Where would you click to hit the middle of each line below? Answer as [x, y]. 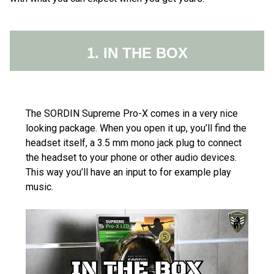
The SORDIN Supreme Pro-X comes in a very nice [132, 114]
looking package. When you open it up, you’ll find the [136, 128]
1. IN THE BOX [137, 53]
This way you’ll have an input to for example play [128, 172]
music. [39, 187]
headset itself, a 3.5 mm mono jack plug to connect [134, 143]
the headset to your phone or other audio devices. [131, 158]
